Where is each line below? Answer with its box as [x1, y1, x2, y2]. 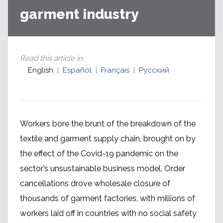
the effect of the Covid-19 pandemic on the [20, 149, 178, 159]
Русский [139, 66, 169, 75]
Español [63, 66, 92, 75]
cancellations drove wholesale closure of [20, 179, 170, 189]
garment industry [20, 6, 138, 23]
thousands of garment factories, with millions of [20, 194, 195, 204]
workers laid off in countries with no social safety [20, 209, 197, 219]
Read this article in [20, 54, 83, 63]
